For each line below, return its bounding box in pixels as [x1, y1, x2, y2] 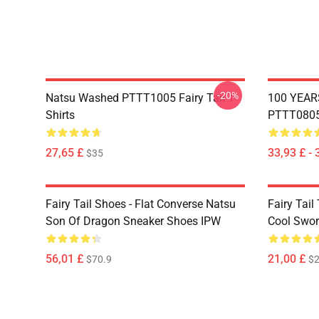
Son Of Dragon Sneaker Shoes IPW [46, 214, 221, 228]
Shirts [46, 108, 75, 122]
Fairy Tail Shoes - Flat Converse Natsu [46, 197, 236, 211]
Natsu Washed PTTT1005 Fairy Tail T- [46, 91, 236, 105]
